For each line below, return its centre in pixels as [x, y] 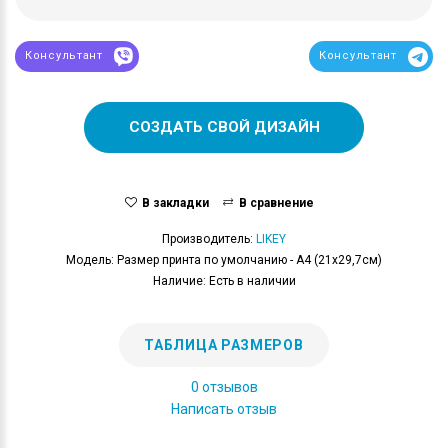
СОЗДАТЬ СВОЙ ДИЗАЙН [224, 126]
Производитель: [209, 238]
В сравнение [276, 202]
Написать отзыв [224, 408]
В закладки [175, 202]
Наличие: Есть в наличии [224, 280]
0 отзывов [224, 386]
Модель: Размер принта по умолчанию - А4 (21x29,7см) [224, 259]
